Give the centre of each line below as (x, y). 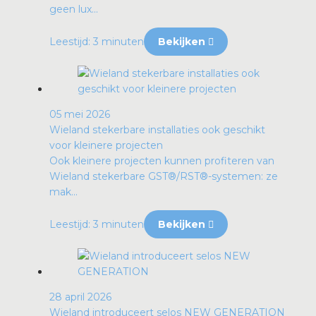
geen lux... (74, 10)
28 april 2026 (80, 297)
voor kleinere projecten (106, 146)
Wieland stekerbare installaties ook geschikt (157, 130)
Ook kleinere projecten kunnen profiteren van (162, 161)
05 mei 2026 (80, 115)
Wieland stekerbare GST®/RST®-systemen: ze (164, 177)
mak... (63, 192)
